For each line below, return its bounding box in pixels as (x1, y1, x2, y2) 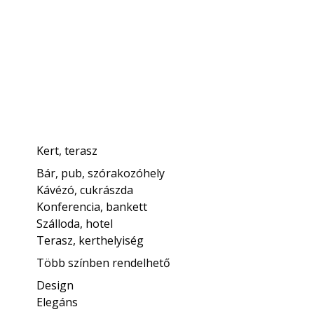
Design (36, 277, 74, 293)
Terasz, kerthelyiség (36, 232, 144, 248)
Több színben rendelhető (36, 254, 171, 271)
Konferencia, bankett (36, 198, 148, 214)
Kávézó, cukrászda (36, 182, 134, 198)
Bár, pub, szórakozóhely (36, 165, 165, 181)
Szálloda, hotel (36, 215, 114, 231)
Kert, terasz (36, 142, 98, 158)
